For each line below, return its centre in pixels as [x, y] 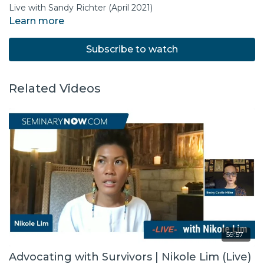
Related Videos [55, 89]
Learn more [37, 21]
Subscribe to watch [132, 49]
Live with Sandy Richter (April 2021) [81, 8]
